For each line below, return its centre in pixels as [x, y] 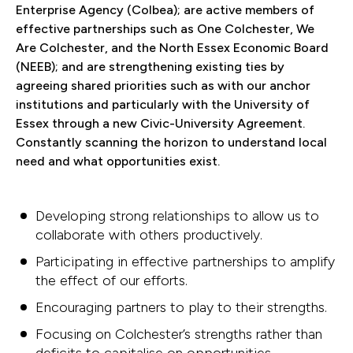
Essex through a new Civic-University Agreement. [160, 123]
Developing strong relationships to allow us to [177, 216]
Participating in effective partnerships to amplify [185, 262]
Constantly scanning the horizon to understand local [171, 142]
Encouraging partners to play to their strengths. [181, 307]
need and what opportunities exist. [118, 161]
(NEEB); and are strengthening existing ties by [150, 67]
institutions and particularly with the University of [163, 104]
